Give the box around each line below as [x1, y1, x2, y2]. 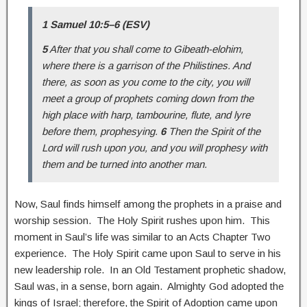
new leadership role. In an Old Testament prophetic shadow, [14, 263, 286, 275]
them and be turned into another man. [42, 158, 207, 170]
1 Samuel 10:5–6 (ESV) [42, 18, 149, 30]
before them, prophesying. [42, 125, 160, 137]
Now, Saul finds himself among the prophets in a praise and [14, 197, 282, 210]
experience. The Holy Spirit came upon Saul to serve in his [14, 247, 281, 259]
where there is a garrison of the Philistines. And [42, 59, 250, 71]
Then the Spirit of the [166, 125, 260, 137]
